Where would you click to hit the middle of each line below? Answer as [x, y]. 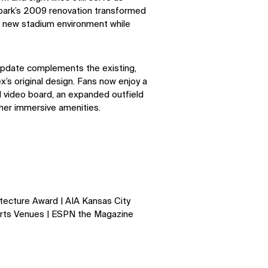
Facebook [67, 182]
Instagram [160, 169]
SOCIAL [59, 132]
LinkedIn [63, 169]
